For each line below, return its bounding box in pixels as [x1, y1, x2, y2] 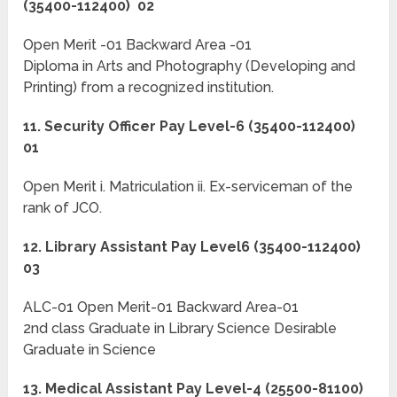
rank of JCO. [23, 199, 103, 217]
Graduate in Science [23, 341, 157, 359]
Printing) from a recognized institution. [23, 79, 275, 97]
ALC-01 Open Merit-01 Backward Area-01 [23, 299, 300, 316]
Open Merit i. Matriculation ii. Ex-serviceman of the [23, 178, 354, 196]
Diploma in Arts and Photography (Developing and [23, 58, 356, 75]
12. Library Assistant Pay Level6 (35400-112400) [23, 238, 365, 256]
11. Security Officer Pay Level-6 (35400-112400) [23, 118, 356, 136]
